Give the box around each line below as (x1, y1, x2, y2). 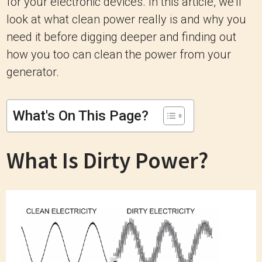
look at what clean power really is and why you (6, 12, 246, 26)
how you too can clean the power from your (6, 47, 231, 61)
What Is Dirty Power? (6, 146, 208, 175)
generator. (6, 65, 59, 79)
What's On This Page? (13, 108, 149, 124)
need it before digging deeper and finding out (6, 30, 236, 44)
